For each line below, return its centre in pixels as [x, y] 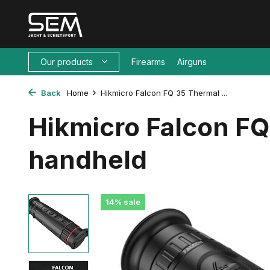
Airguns [192, 62]
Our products [67, 62]
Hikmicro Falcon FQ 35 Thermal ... [164, 93]
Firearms [148, 62]
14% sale [123, 202]
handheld [88, 159]
